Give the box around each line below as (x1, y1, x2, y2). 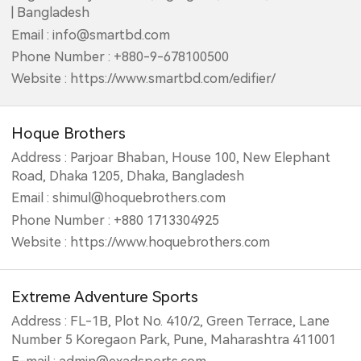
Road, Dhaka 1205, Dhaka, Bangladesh (11, 168, 245, 184)
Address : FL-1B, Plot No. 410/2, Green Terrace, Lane (11, 313, 330, 329)
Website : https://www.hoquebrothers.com (11, 234, 271, 251)
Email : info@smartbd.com (11, 27, 171, 43)
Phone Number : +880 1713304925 (11, 212, 220, 228)
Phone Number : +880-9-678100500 (11, 49, 230, 65)
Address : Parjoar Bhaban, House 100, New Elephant (11, 149, 331, 165)
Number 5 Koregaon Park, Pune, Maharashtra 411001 (11, 331, 337, 347)
